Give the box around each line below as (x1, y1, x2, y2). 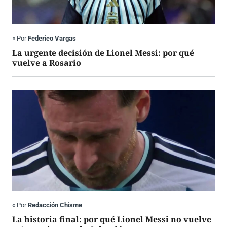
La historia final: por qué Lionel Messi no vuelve (12, 214, 211, 225)
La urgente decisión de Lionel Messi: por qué (12, 47, 194, 59)
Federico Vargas (28, 34, 76, 43)
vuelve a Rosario (12, 57, 81, 69)
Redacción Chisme (28, 201, 82, 209)
